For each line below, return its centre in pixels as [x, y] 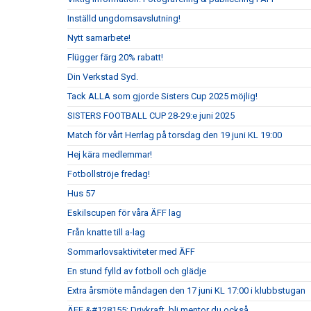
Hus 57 [81, 194]
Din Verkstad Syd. [103, 77]
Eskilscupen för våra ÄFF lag [124, 213]
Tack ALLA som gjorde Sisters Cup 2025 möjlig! [162, 96]
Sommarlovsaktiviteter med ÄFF [131, 252]
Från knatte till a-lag [106, 233]
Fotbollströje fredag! [109, 174]
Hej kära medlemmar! [110, 155]
